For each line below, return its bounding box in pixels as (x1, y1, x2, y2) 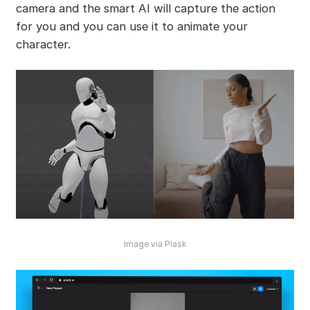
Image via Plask (123, 238, 187, 249)
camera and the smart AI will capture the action (15, 1, 275, 16)
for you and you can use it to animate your (15, 19, 248, 34)
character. (15, 37, 71, 52)
